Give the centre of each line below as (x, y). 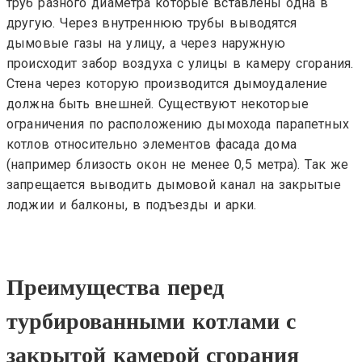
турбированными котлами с (152, 321)
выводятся (261, 23)
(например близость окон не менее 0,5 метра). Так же (177, 164)
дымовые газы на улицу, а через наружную (146, 43)
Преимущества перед (115, 287)
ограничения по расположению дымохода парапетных (178, 124)
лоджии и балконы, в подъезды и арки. (132, 204)
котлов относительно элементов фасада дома (152, 144)
